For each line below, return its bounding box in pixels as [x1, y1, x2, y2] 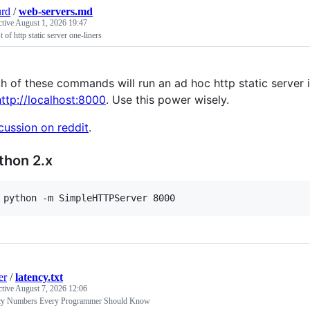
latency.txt [15, 271, 63, 283]
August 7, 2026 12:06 [15, 283, 87, 293]
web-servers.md [19, 5, 93, 17]
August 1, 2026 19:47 [15, 17, 87, 28]
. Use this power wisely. [106, 92, 229, 107]
